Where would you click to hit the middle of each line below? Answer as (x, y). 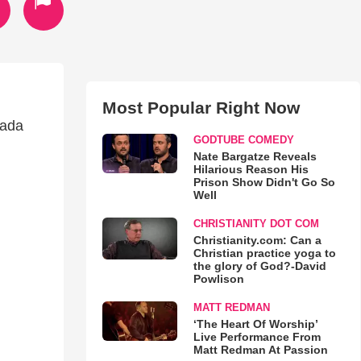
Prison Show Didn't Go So (264, 182)
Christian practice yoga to (264, 253)
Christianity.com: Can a (257, 240)
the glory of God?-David (259, 266)
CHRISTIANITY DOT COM (256, 224)
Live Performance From (257, 337)
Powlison (218, 279)
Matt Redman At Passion (260, 350)
